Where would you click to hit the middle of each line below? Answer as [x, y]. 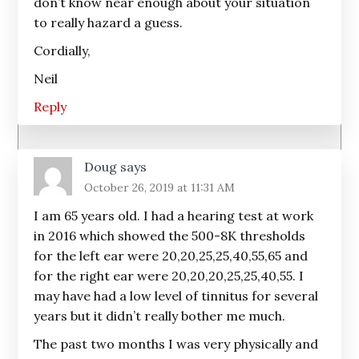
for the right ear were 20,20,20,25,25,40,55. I [169, 276]
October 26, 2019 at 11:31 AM [160, 188]
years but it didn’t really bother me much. [160, 316]
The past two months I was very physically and [176, 344]
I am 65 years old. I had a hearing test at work [174, 216]
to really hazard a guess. [109, 22]
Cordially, [63, 50]
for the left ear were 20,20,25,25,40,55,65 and [171, 256]
